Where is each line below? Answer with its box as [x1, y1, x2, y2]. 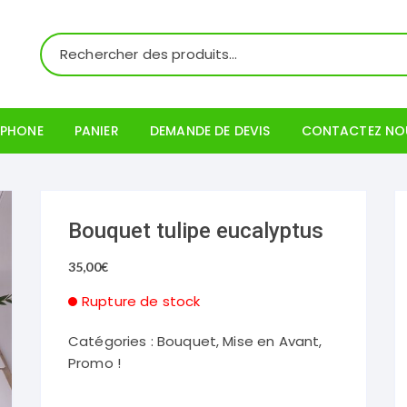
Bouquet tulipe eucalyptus [68, 218, 323, 243]
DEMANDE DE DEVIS [149, 122, 271, 140]
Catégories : [68, 332, 157, 351]
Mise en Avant [223, 332, 320, 351]
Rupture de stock [82, 292, 201, 311]
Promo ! [68, 353, 122, 372]
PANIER [74, 122, 119, 140]
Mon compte [78, 165, 168, 184]
